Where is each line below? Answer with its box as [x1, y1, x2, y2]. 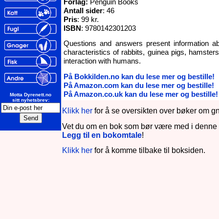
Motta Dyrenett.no [10, 92, 51, 97]
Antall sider [64, 6, 103, 15]
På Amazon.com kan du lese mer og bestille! [64, 81, 214, 89]
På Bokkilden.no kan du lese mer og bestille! [64, 72, 215, 81]
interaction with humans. [64, 57, 145, 66]
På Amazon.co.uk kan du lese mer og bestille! [64, 89, 218, 98]
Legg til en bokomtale [62, 131, 142, 139]
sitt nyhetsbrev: [12, 97, 49, 103]
